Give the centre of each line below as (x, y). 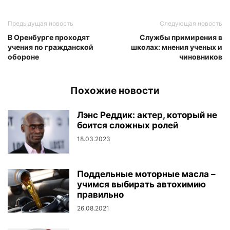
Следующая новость (191, 23)
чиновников (201, 57)
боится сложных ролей (128, 125)
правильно (100, 195)
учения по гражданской (51, 47)
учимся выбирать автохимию (141, 184)
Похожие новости (115, 91)
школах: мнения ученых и (177, 47)
